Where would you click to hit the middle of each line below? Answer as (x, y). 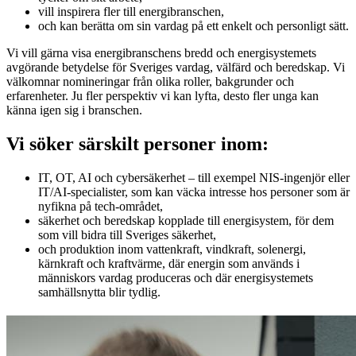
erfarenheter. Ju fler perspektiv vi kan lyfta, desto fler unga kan (163, 95)
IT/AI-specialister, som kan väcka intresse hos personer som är (194, 192)
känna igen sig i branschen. (74, 110)
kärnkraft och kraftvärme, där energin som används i (169, 263)
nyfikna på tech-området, (101, 206)
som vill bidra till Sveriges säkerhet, (127, 234)
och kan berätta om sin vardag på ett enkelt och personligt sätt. (193, 25)
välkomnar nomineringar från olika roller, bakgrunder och (150, 81)
